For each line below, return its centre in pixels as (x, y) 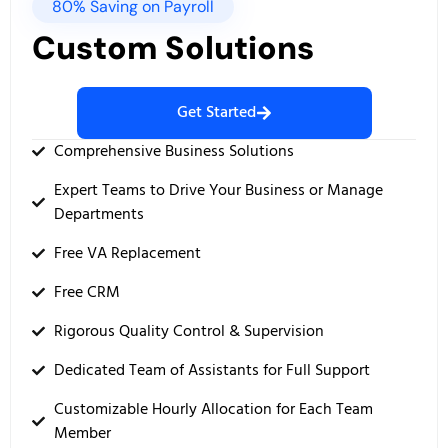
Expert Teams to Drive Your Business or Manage (218, 190)
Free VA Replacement (127, 253)
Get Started (216, 112)
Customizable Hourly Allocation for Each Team (213, 409)
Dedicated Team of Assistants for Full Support (211, 370)
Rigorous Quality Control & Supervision (188, 331)
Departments (98, 214)
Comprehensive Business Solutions (173, 151)
